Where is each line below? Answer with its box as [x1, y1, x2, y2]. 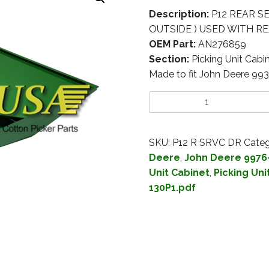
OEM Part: [148, 38, 196, 50]
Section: [148, 53, 189, 65]
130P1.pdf [148, 182, 196, 194]
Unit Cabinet [148, 167, 210, 179]
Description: [148, 8, 209, 20]
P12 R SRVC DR [172, 137, 241, 149]
